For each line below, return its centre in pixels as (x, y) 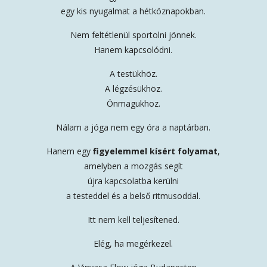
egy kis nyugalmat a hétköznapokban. (133, 11)
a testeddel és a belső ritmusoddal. (133, 196)
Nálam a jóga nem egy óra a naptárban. (133, 127)
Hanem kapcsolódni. (133, 50)
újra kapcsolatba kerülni (133, 181)
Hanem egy (70, 151)
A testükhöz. (133, 74)
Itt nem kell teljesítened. (133, 220)
